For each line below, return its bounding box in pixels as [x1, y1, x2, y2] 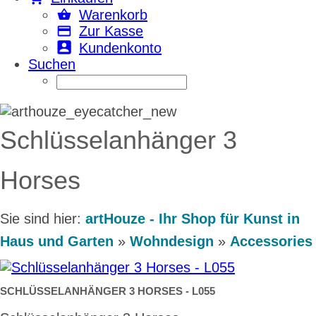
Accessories [230, 233, 312, 249]
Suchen [28, 56, 75, 72]
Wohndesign [130, 233, 214, 249]
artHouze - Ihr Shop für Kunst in [85, 210, 300, 226]
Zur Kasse [79, 23, 143, 39]
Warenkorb [79, 6, 147, 23]
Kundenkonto [79, 39, 162, 56]
